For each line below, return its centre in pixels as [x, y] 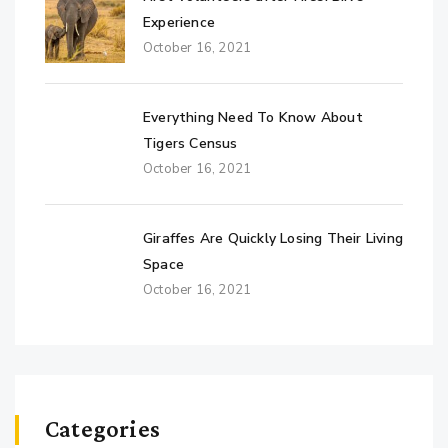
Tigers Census [190, 143]
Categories [102, 428]
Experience [179, 22]
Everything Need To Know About [253, 117]
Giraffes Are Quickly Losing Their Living [273, 238]
